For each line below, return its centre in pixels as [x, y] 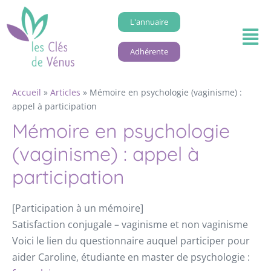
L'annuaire [149, 21]
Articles [65, 93]
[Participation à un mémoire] [78, 208]
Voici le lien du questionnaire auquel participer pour [131, 241]
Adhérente [149, 51]
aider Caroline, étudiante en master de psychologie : [131, 257]
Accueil [27, 93]
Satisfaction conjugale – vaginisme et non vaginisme [130, 225]
